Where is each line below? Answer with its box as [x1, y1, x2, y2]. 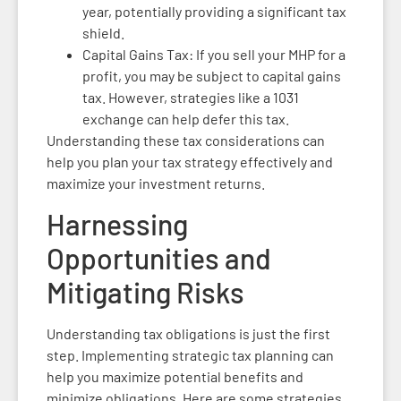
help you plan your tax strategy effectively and [47, 152, 333, 170]
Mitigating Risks [47, 275, 244, 310]
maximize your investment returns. [47, 174, 265, 192]
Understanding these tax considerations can [47, 131, 325, 149]
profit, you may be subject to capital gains [82, 66, 341, 84]
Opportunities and [47, 241, 271, 276]
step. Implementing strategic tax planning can [47, 346, 334, 364]
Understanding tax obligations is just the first [47, 325, 330, 343]
